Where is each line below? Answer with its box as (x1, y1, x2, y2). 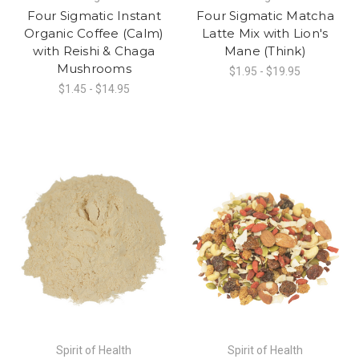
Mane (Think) (224, 42, 306, 58)
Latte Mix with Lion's (202, 25, 329, 41)
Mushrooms (56, 60, 131, 76)
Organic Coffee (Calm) (24, 25, 164, 41)
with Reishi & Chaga (33, 42, 155, 58)
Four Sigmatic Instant (26, 7, 161, 23)
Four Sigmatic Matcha (196, 7, 334, 23)
